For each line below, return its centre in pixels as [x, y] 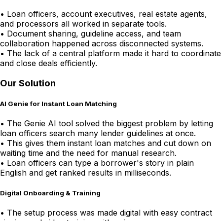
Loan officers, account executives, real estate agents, [107, 14]
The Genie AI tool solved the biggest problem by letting [110, 124]
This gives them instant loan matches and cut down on [109, 143]
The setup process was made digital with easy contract [110, 212]
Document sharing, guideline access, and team [94, 34]
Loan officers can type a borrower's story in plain [100, 163]
